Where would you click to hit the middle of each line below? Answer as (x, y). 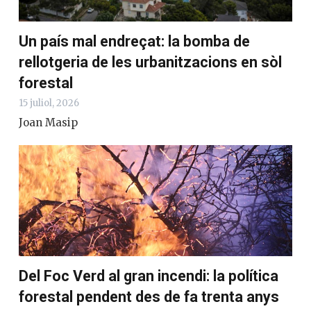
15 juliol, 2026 (49, 103)
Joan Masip (48, 122)
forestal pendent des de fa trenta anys (149, 297)
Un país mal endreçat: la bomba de (134, 41)
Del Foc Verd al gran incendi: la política (149, 276)
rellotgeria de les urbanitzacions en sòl (150, 62)
